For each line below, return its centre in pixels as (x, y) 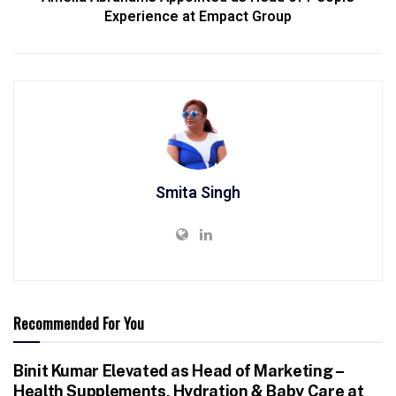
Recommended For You (79, 323)
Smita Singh (198, 193)
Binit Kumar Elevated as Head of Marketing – (179, 370)
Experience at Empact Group (198, 16)
